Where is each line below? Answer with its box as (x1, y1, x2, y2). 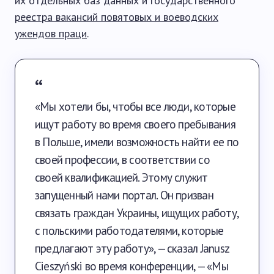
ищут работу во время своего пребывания (35, 116, 235, 131)
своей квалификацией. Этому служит (35, 169, 208, 185)
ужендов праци (15, 26, 87, 40)
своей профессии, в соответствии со (35, 152, 210, 167)
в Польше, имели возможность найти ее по (35, 134, 239, 149)
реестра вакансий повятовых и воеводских (15, 10, 218, 24)
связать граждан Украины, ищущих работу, (35, 205, 239, 220)
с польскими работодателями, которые (35, 223, 224, 238)
